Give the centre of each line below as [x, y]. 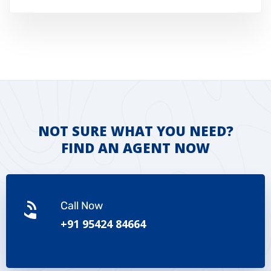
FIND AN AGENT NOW [135, 148]
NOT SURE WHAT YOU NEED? [135, 131]
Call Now [82, 206]
